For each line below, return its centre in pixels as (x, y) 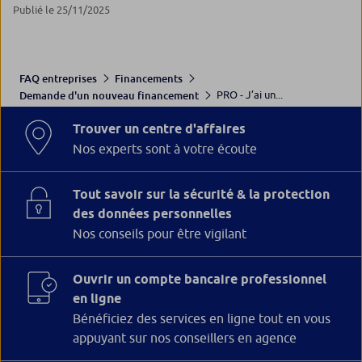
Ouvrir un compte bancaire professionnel (200, 279)
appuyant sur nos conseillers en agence (185, 337)
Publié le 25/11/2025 (61, 10)
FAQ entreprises (58, 79)
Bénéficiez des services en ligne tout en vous (202, 318)
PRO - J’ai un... (250, 95)
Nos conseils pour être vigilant (160, 233)
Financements (149, 79)
